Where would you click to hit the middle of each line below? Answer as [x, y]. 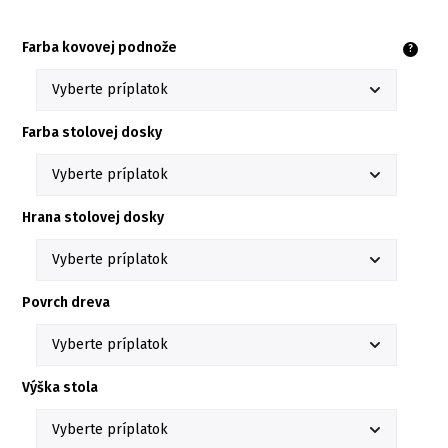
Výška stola [60, 387]
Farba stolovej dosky [92, 132]
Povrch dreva [66, 302]
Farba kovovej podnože [99, 47]
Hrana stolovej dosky [93, 217]
